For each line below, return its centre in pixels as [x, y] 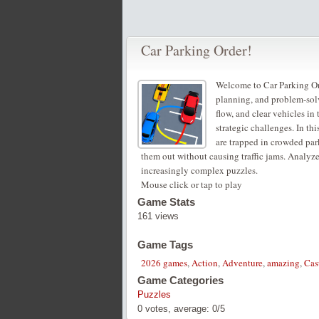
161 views [158, 216]
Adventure [242, 263]
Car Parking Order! [197, 50]
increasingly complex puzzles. [199, 170]
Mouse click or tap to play [192, 184]
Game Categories [181, 280]
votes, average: [177, 309]
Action [205, 263]
